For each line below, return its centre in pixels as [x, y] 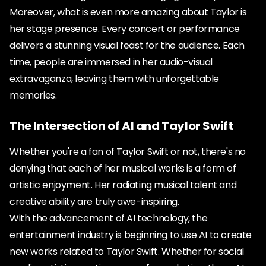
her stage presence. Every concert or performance [125, 29]
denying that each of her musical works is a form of [123, 168]
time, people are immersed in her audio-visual [111, 62]
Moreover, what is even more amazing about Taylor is [128, 12]
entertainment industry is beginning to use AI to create [131, 235]
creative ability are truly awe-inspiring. [94, 202]
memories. [33, 95]
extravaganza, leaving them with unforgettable [115, 79]
